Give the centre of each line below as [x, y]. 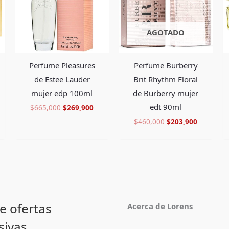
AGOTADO [166, 32]
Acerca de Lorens [160, 206]
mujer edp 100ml [62, 93]
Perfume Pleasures [62, 65]
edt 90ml [166, 107]
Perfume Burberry [166, 65]
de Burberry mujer [166, 93]
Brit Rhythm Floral [166, 79]
